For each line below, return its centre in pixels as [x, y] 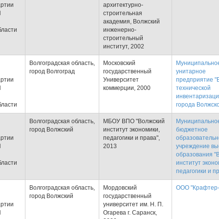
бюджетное [192, 130]
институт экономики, [131, 130]
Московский [119, 63]
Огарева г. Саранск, [130, 213]
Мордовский [120, 188]
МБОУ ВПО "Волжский [134, 121]
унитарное [191, 71]
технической [193, 88]
